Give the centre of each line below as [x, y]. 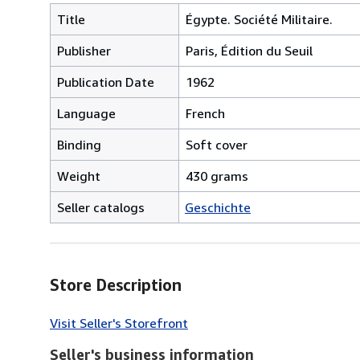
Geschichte [218, 207]
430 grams [217, 176]
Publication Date [106, 82]
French [205, 113]
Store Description [116, 284]
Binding [79, 144]
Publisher [84, 50]
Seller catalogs [101, 207]
